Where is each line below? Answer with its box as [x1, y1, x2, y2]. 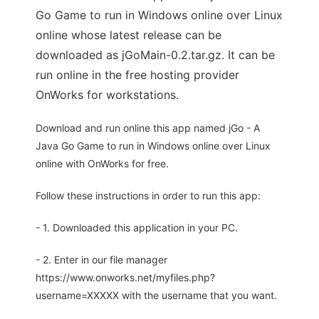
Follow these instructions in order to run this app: [36, 189, 261, 202]
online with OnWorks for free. [36, 157, 169, 170]
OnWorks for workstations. [36, 88, 179, 103]
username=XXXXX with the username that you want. [36, 289, 277, 302]
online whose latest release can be [36, 28, 221, 43]
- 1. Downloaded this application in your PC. [36, 221, 238, 234]
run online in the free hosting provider [36, 68, 239, 83]
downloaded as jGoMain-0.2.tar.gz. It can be [36, 48, 275, 63]
